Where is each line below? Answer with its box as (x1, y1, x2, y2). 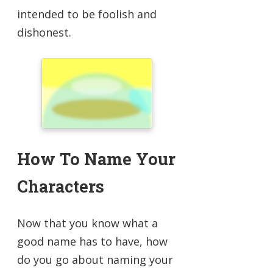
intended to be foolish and (17, 6, 157, 21)
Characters (17, 175, 104, 197)
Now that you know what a (17, 215, 158, 230)
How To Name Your (17, 148, 175, 170)
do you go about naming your (17, 252, 173, 267)
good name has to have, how (17, 233, 168, 249)
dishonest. (17, 24, 71, 40)
